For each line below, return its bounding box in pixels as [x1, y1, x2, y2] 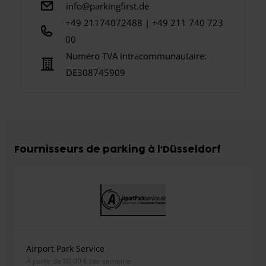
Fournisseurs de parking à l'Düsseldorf [14, 145, 221, 155]
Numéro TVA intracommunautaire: [66, 50, 207, 62]
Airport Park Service [26, 243, 104, 255]
